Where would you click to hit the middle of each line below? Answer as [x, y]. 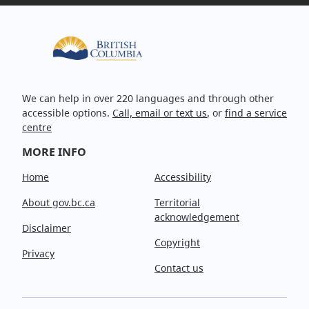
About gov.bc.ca [59, 202]
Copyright [177, 242]
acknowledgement [197, 217]
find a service [256, 112]
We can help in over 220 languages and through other [148, 98]
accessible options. [67, 112]
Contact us [179, 268]
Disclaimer [47, 228]
